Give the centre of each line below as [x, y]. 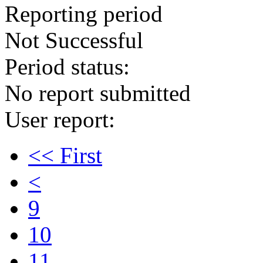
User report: [60, 119]
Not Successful [74, 40]
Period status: [67, 67]
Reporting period [84, 14]
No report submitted [98, 93]
